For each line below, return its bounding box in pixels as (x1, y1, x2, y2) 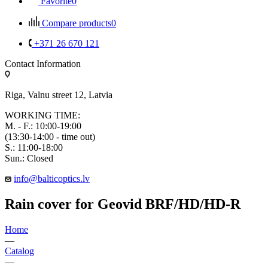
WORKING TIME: (5, 109, 80, 120)
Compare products (42, 17, 111, 28)
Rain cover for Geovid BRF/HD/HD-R (5, 196, 240, 212)
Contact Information (5, 58, 81, 69)
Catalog (5, 245, 34, 256)
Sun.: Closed (5, 153, 53, 163)
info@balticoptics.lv (14, 173, 90, 184)
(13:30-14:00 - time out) (5, 131, 95, 142)
